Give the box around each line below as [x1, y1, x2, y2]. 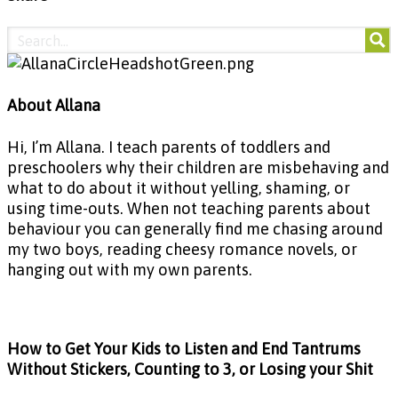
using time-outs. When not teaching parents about [7, 199, 370, 219]
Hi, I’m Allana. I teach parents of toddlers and [7, 138, 330, 157]
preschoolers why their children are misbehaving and [7, 158, 389, 178]
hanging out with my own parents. [7, 260, 252, 280]
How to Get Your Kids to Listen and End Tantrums [7, 338, 361, 358]
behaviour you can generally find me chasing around [7, 219, 383, 239]
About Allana [7, 96, 100, 115]
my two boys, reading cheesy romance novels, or [7, 240, 357, 259]
